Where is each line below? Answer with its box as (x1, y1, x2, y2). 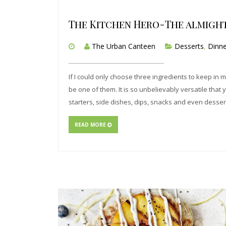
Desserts (175, 41, 204, 51)
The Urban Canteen (92, 41, 155, 51)
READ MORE (75, 121, 107, 128)
